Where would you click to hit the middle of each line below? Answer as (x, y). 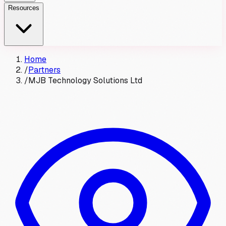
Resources (24, 8)
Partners (44, 70)
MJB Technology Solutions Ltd (85, 80)
